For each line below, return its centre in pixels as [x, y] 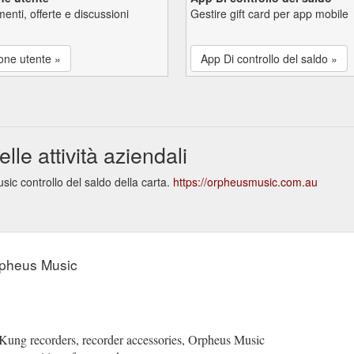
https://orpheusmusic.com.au [245, 181]
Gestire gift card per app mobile [269, 13]
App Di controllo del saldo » [269, 58]
